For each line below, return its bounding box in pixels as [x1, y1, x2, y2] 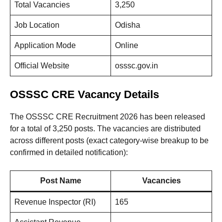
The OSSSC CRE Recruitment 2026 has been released [10, 112, 205, 121]
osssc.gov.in [115, 61, 158, 70]
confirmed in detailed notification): [10, 148, 128, 157]
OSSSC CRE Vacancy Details [10, 88, 159, 101]
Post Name [40, 176, 81, 185]
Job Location [14, 21, 59, 30]
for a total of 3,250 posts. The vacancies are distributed [10, 124, 201, 133]
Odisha [115, 21, 140, 30]
